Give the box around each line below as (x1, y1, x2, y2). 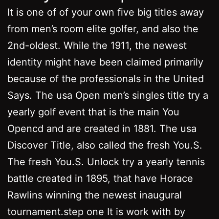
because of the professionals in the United (7, 72, 204, 85)
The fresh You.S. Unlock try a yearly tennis (7, 155, 205, 168)
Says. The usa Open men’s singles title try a (7, 89, 208, 101)
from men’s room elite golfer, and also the (7, 22, 198, 35)
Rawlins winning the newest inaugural (7, 189, 182, 201)
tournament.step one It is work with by (7, 205, 185, 218)
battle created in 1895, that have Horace (7, 172, 193, 184)
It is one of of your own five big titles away (7, 6, 204, 18)
